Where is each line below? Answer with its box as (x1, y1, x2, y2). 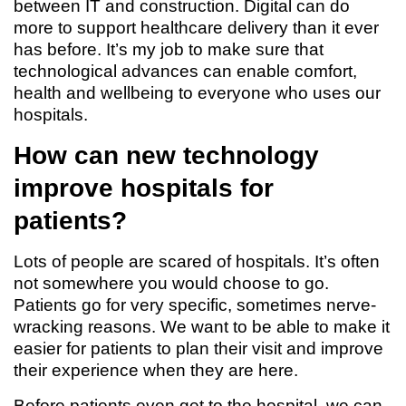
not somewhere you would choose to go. (14, 274, 329, 293)
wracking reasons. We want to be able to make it (14, 317, 390, 336)
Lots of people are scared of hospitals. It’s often (14, 252, 380, 271)
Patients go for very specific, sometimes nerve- (14, 295, 376, 314)
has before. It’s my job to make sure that (14, 40, 324, 59)
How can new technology (14, 141, 319, 169)
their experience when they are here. (14, 361, 298, 380)
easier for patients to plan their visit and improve (14, 339, 383, 358)
